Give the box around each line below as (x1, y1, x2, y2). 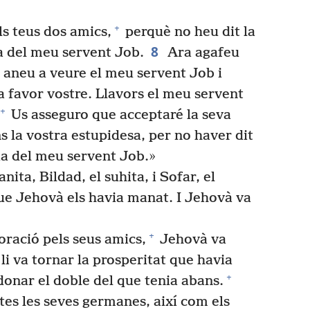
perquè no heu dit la (122, 24, 256, 41)
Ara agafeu (163, 45, 239, 62)
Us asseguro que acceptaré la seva (8, 107, 231, 124)
